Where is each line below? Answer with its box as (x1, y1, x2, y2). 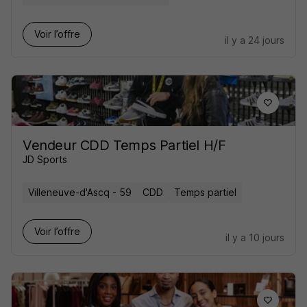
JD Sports (23, 153, 67, 165)
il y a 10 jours (225, 232, 284, 243)
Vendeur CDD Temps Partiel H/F (23, 137, 226, 153)
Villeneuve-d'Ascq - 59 (28, 186, 132, 198)
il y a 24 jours (225, 34, 284, 46)
